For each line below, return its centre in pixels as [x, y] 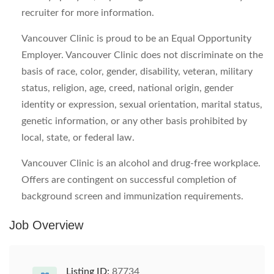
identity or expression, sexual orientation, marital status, [142, 105]
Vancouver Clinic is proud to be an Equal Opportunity [136, 39]
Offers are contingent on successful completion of [129, 180]
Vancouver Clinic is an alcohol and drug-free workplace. [141, 163]
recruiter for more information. [88, 13]
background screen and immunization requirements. [132, 196]
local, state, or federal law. [78, 138]
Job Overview [46, 225]
